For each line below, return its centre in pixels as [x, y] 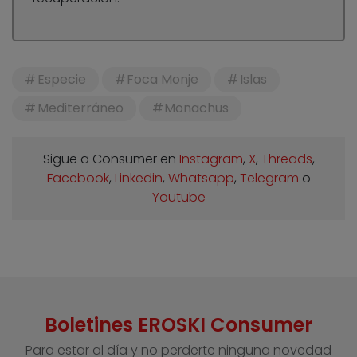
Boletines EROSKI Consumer [178, 324]
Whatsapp [201, 178]
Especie [61, 79]
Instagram [211, 159]
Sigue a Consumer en [111, 159]
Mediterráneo [80, 108]
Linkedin [138, 178]
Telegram [269, 178]
